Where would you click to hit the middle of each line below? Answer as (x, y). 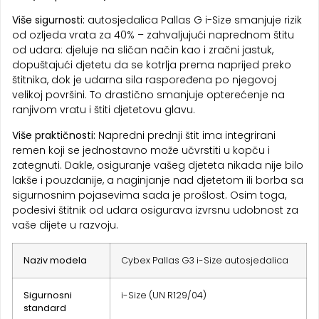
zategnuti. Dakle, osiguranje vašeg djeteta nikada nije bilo (158, 165)
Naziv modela (55, 261)
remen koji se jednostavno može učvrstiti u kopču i (141, 150)
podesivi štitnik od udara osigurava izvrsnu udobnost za (155, 210)
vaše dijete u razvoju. (65, 225)
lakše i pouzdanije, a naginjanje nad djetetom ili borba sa (158, 180)
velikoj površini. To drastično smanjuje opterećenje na (148, 95)
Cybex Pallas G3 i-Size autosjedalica (205, 261)
